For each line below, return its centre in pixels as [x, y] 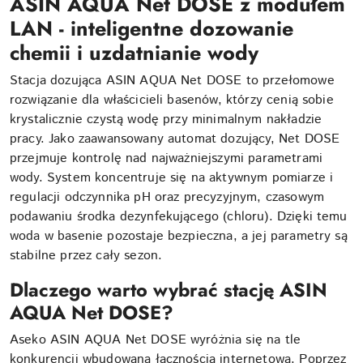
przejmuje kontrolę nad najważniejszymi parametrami [167, 158]
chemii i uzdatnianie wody [134, 52]
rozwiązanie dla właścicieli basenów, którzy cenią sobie [172, 100]
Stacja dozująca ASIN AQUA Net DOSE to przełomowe [172, 80]
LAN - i [43, 28]
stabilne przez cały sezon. [86, 255]
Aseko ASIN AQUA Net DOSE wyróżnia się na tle [156, 340]
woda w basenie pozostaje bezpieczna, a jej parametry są [179, 236]
